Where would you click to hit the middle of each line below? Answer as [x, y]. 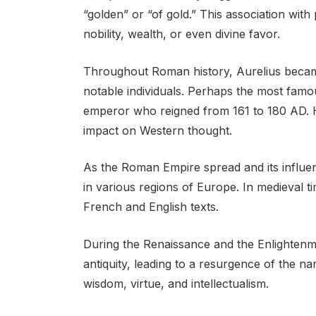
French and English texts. [151, 207]
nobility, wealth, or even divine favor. [181, 34]
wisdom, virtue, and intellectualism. [176, 283]
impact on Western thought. [157, 130]
